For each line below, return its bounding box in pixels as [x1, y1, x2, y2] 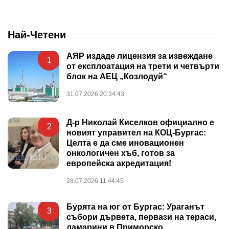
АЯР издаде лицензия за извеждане [66, 51, 213, 60]
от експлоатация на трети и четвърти [66, 61, 219, 71]
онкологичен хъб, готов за [66, 148, 175, 157]
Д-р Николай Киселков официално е [66, 118, 214, 127]
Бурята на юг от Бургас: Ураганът [66, 202, 204, 211]
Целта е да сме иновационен [66, 138, 184, 147]
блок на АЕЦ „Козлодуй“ [66, 72, 167, 81]
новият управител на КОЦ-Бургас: [66, 128, 206, 137]
